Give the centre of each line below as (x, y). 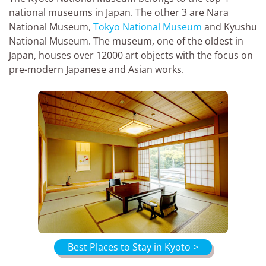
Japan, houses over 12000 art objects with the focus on (131, 55)
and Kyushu (229, 27)
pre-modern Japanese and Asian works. (96, 69)
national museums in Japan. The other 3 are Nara (119, 12)
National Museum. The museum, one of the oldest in (126, 41)
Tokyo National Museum (148, 27)
